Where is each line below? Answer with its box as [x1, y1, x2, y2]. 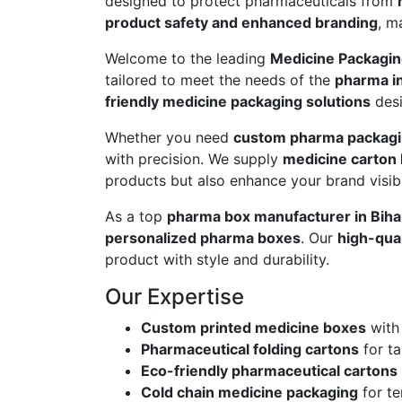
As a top [105, 207, 167, 226]
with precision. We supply [105, 150, 283, 169]
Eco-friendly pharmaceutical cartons [141, 362, 398, 380]
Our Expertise [105, 284, 244, 310]
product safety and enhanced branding [105, 13, 378, 32]
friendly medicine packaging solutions [105, 92, 371, 111]
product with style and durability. [105, 250, 329, 269]
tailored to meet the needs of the [105, 71, 335, 90]
